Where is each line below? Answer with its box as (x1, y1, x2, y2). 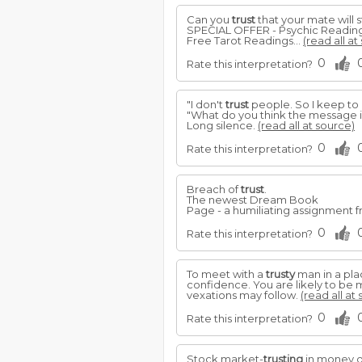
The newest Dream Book (187, 193, 318, 206)
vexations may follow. (187, 288, 301, 301)
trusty (266, 267, 295, 280)
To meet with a (187, 267, 266, 280)
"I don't (187, 98, 225, 111)
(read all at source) (258, 119, 355, 132)
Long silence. (187, 119, 258, 132)
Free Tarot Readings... (187, 34, 303, 47)
